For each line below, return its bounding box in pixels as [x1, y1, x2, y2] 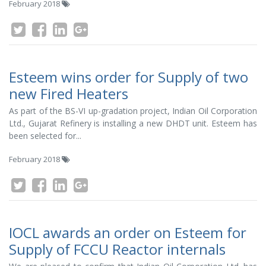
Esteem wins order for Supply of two [9, 67, 248, 87]
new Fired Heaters [9, 84, 128, 103]
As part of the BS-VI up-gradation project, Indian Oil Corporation [9, 105, 257, 116]
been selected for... [9, 130, 81, 141]
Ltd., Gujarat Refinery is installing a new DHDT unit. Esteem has [9, 118, 257, 129]
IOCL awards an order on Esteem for [9, 223, 246, 242]
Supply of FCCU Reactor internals [9, 239, 226, 259]
